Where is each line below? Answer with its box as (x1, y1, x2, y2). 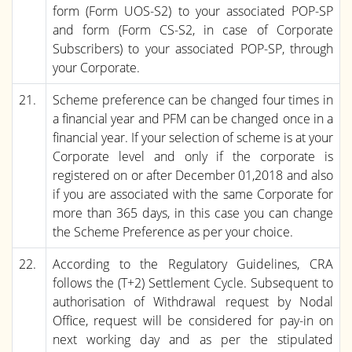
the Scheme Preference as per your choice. (53, 222, 293, 240)
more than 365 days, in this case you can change (53, 203, 333, 222)
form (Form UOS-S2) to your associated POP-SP (53, 2, 333, 20)
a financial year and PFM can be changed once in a (53, 109, 333, 127)
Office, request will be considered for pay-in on (53, 311, 333, 329)
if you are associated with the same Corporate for (53, 185, 333, 203)
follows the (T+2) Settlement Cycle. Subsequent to (53, 273, 333, 291)
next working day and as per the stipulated (53, 330, 333, 348)
